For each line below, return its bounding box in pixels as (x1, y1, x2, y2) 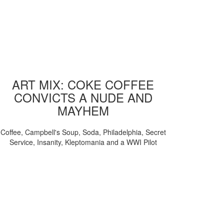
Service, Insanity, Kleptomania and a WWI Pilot (9, 136, 157, 147)
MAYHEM (57, 101, 109, 119)
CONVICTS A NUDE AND (13, 88, 152, 106)
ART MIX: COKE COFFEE (12, 75, 154, 93)
